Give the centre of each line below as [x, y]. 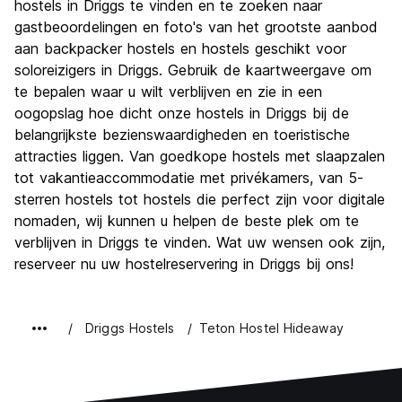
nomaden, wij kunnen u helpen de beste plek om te [187, 221]
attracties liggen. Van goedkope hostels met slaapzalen [200, 157]
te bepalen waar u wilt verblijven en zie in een [168, 92]
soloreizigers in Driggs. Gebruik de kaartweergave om [193, 70]
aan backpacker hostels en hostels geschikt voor [180, 49]
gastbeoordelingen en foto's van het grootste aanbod [196, 27]
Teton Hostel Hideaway [271, 328]
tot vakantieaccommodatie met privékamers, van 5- [189, 178]
